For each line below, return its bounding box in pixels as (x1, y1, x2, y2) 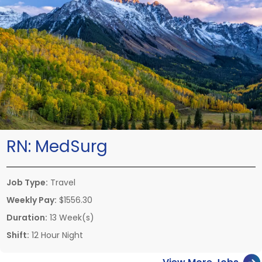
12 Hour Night (29, 229, 83, 241)
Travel (48, 176, 75, 188)
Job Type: (6, 176, 48, 188)
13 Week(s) (47, 211, 94, 223)
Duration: (6, 211, 47, 223)
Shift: (6, 229, 29, 241)
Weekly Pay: (6, 194, 57, 206)
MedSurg (35, 135, 108, 158)
